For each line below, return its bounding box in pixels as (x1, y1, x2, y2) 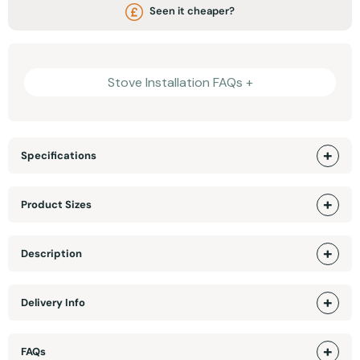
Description (21, 247, 82, 261)
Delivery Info (21, 296, 85, 310)
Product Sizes (21, 198, 92, 212)
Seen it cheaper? (147, 4, 235, 18)
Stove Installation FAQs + (107, 73, 253, 91)
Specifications (21, 149, 96, 163)
